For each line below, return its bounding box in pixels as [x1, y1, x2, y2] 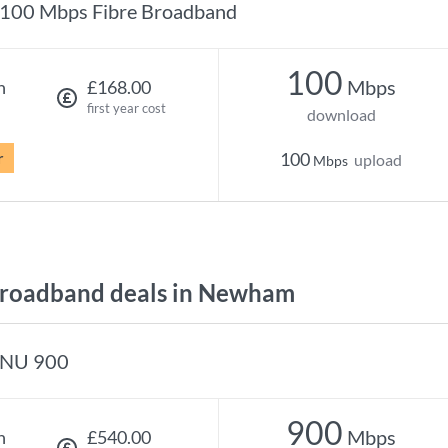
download [306, 105, 376, 124]
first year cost [86, 100, 166, 116]
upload [354, 150, 402, 169]
